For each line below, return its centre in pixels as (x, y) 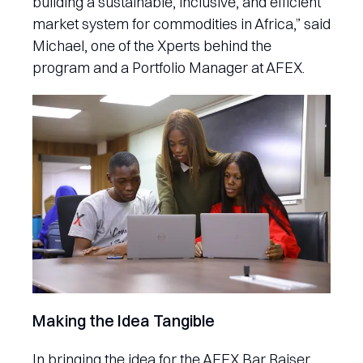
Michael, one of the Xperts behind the (152, 45)
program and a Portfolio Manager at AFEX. (169, 67)
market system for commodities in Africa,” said (181, 23)
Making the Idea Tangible (124, 321)
